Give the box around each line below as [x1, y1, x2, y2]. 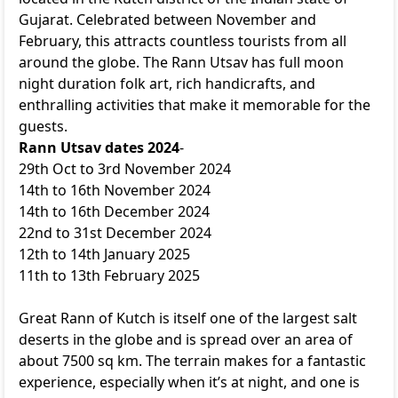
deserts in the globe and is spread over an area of [19, 330, 353, 349]
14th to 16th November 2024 [19, 180, 214, 200]
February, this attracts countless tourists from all [19, 31, 346, 51]
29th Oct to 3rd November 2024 [19, 159, 235, 179]
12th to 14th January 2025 [19, 244, 194, 264]
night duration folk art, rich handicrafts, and [19, 74, 315, 93]
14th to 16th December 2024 [19, 202, 213, 221]
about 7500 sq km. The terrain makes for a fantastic [19, 351, 366, 370]
